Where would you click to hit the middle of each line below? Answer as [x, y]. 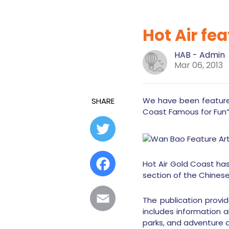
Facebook [136, 164]
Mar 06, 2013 [198, 65]
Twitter [130, 129]
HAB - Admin [199, 55]
